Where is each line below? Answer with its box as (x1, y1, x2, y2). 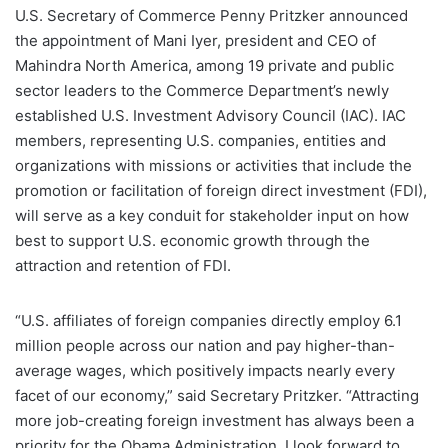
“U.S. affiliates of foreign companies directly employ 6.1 (15, 311, 402, 331)
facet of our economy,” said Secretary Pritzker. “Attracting (15, 386, 419, 406)
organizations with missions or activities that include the (15, 156, 412, 176)
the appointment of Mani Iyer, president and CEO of (15, 31, 376, 51)
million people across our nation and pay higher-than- (15, 336, 395, 356)
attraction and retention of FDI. (15, 256, 231, 276)
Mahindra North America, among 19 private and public (15, 56, 394, 76)
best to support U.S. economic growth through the (15, 231, 370, 251)
